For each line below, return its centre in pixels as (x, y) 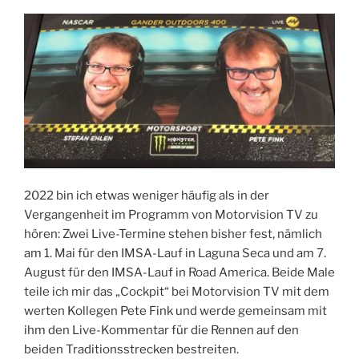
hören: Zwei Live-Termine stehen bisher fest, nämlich (173, 234)
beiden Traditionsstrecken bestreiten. (131, 349)
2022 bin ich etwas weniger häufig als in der (147, 195)
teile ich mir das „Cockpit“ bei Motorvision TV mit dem (177, 291)
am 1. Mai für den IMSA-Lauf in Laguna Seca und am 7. (175, 253)
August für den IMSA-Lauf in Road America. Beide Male (179, 272)
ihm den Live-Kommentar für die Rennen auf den (161, 330)
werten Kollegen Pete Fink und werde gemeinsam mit (175, 311)
